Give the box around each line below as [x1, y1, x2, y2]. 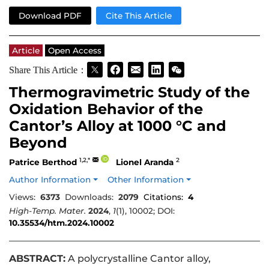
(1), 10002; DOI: [116, 206, 175, 216]
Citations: [144, 192, 183, 202]
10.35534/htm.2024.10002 [9, 218, 114, 228]
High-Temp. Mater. [9, 206, 86, 216]
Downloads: [65, 192, 113, 202]
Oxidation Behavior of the [9, 100, 203, 118]
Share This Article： [9, 64, 87, 74]
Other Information [107, 175, 187, 185]
